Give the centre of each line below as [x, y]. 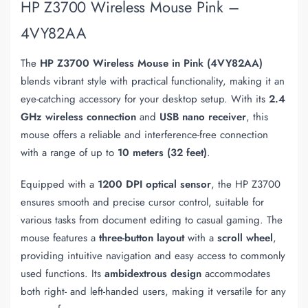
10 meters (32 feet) [162, 153]
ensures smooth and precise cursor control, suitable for [142, 202]
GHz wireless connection [78, 117]
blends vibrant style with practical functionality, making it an [153, 81]
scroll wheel [245, 238]
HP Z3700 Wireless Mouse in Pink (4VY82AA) [151, 64]
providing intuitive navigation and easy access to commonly [153, 255]
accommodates [236, 273]
